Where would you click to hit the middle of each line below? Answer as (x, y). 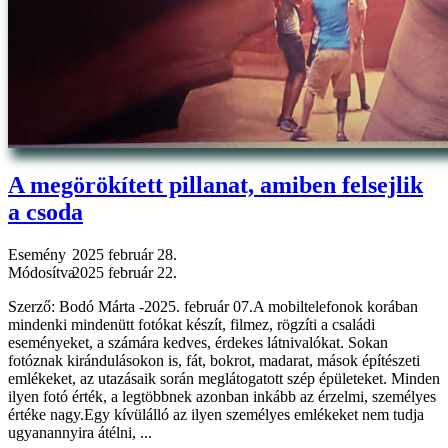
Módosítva (41, 273)
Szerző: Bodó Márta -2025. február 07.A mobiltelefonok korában (213, 307)
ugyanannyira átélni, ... (80, 433)
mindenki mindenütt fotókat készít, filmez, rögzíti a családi (191, 325)
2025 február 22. (124, 273)
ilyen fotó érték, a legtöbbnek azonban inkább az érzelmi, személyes (222, 397)
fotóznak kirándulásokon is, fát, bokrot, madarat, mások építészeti (214, 361)
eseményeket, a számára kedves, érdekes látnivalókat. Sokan (198, 343)
